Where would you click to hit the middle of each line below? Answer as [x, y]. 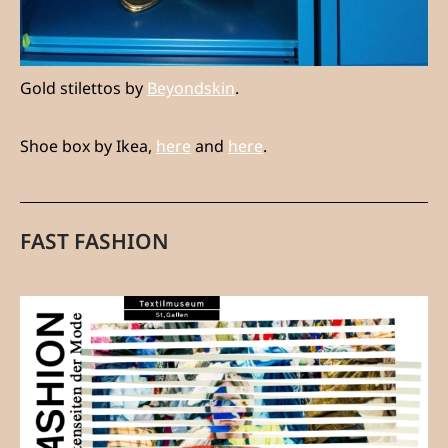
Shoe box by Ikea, [88, 146]
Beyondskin [191, 88]
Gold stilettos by [83, 88]
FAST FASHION [94, 241]
